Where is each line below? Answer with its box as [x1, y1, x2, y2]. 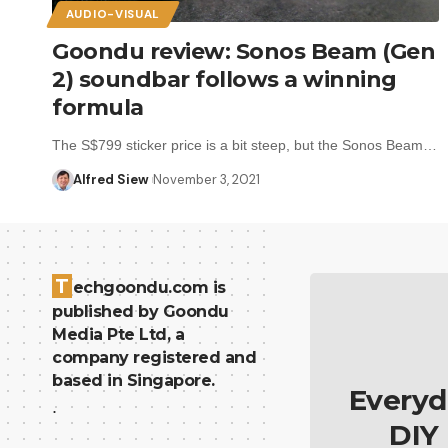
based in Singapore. [52, 370, 215, 390]
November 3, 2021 [152, 170, 260, 188]
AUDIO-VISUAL [65, 6, 161, 22]
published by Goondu [52, 301, 229, 321]
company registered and [52, 347, 256, 367]
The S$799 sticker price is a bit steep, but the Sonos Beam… [52, 136, 437, 153]
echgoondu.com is [72, 277, 226, 297]
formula [52, 93, 144, 121]
